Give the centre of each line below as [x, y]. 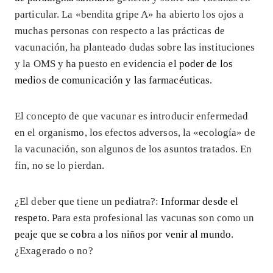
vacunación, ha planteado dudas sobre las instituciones [135, 47]
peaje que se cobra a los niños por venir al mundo [123, 234]
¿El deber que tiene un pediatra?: [88, 201]
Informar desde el [200, 201]
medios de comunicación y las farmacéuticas [112, 80]
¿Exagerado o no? [54, 250]
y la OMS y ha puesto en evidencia [92, 63]
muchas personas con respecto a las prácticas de [120, 30]
